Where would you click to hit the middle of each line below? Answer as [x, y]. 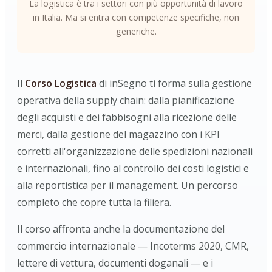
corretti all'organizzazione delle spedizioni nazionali [135, 151]
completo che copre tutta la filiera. [94, 202]
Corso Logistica [61, 83]
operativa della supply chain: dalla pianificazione [126, 100]
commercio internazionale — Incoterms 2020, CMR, [133, 246]
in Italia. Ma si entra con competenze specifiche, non [136, 17]
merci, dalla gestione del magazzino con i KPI [118, 134]
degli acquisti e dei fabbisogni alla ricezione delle [127, 117]
